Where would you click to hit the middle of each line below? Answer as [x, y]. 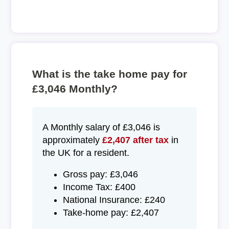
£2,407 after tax [135, 140]
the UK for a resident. [86, 153]
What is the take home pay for [109, 74]
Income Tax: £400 [99, 187]
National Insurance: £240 [114, 200]
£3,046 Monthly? [75, 89]
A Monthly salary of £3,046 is [101, 127]
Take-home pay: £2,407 [111, 213]
